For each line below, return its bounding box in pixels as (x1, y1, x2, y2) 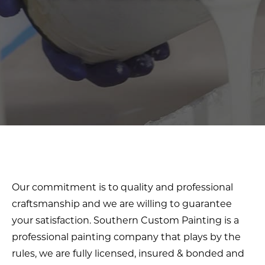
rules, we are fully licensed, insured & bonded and (12, 247, 244, 259)
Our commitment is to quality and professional (12, 180, 233, 193)
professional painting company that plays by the (12, 230, 241, 243)
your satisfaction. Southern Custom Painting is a (12, 214, 239, 226)
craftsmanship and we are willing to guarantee (12, 197, 232, 209)
